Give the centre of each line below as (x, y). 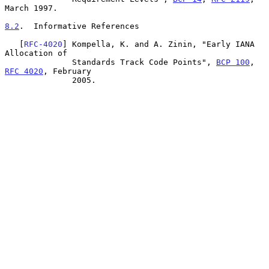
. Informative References (79, 26)
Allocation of (36, 53)
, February (67, 71)
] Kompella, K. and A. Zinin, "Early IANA (159, 44)
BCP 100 (233, 62)
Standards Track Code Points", (144, 62)
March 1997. (31, 8)
